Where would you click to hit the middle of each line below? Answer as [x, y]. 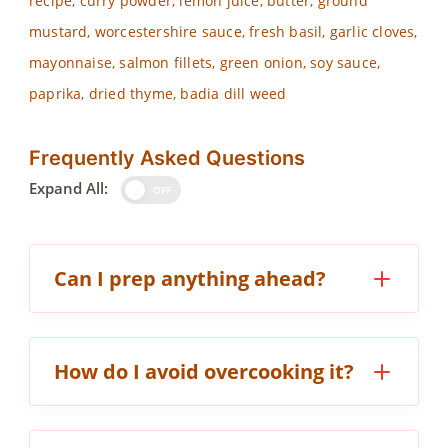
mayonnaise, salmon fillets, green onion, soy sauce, [205, 63]
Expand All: [68, 188]
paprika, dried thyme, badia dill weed [158, 94]
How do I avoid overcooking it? [204, 372]
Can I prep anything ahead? [190, 279]
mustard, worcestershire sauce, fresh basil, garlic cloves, [223, 32]
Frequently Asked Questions [167, 158]
